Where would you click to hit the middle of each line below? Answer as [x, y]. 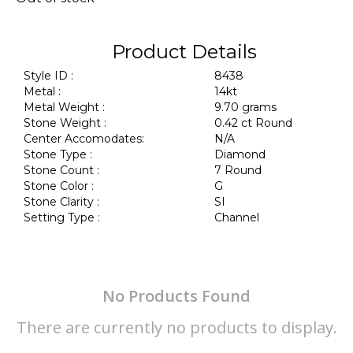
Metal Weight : [64, 107]
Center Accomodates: [84, 139]
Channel [238, 217]
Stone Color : [59, 186]
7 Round [240, 170]
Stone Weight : [65, 123]
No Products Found [176, 296]
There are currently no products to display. [176, 327]
